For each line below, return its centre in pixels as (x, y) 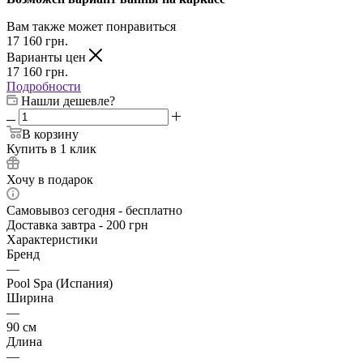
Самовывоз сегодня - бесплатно (94, 210)
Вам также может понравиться (91, 26)
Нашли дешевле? (68, 100)
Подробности (44, 86)
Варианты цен (48, 57)
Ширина (30, 297)
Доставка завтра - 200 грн (77, 224)
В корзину (50, 134)
